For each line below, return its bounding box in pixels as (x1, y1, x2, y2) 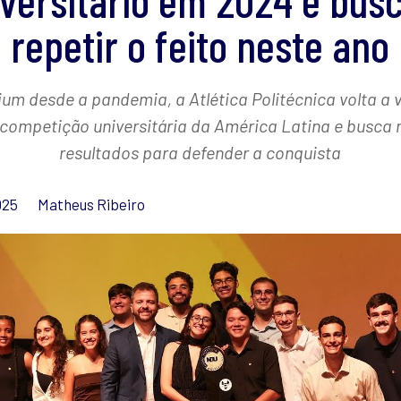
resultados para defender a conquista (59, 141, 342, 163)
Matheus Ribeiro (37, 195, 145, 213)
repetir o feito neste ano (11, 18, 390, 72)
